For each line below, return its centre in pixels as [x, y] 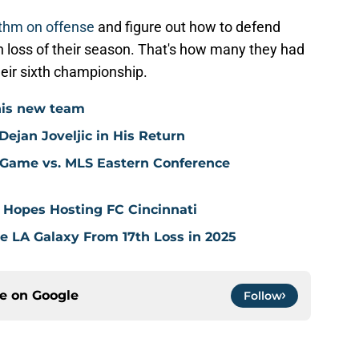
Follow [263, 296]
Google [55, 296]
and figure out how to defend [188, 27]
